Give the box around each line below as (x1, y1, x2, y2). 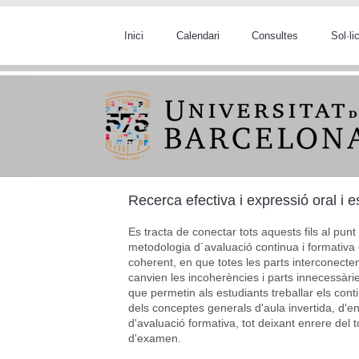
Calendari (175, 29, 220, 42)
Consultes (251, 29, 298, 42)
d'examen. (128, 331, 181, 345)
